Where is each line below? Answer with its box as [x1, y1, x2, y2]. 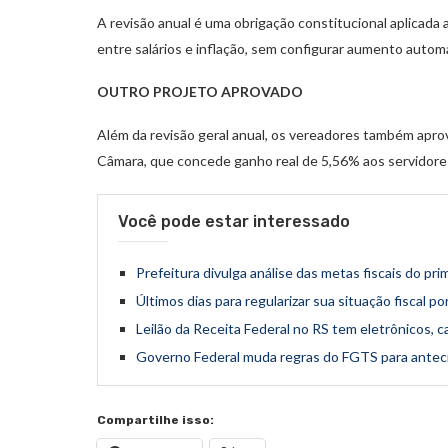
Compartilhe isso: [97, 412, 214, 427]
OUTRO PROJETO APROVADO [97, 82, 303, 100]
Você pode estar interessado [118, 211, 350, 231]
